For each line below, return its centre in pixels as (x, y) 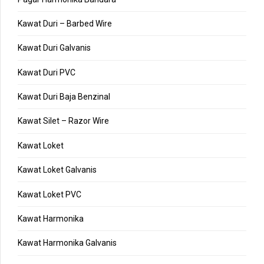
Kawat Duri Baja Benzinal (64, 97)
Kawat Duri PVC (47, 72)
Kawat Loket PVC (49, 194)
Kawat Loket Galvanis (57, 170)
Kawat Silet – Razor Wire (63, 121)
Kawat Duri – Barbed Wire (65, 23)
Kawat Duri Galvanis (54, 48)
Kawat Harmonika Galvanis (67, 243)
